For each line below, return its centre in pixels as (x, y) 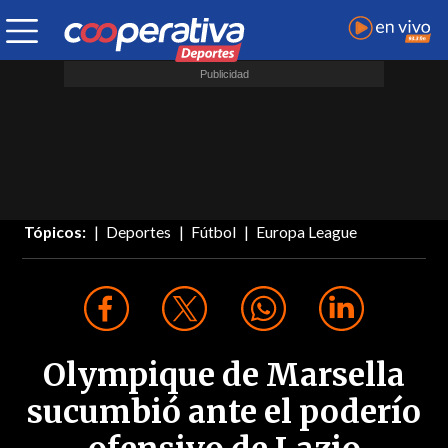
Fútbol (214, 232)
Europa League (307, 232)
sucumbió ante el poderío (224, 412)
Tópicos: (55, 232)
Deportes (139, 232)
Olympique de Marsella (224, 375)
